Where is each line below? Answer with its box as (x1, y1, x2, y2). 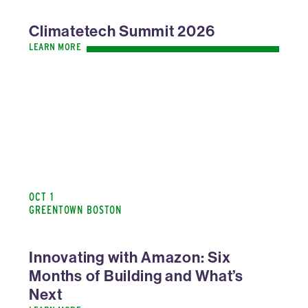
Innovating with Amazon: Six (29, 247, 231, 267)
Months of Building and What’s (29, 265, 243, 285)
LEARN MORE (29, 40, 82, 53)
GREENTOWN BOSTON (29, 203, 122, 217)
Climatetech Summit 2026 (29, 21, 215, 41)
